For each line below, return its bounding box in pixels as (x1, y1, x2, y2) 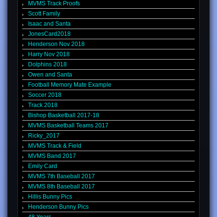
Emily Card (28, 163, 57, 170)
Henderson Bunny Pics (28, 204, 89, 210)
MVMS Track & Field (28, 143, 81, 149)
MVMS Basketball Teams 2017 (28, 123, 108, 129)
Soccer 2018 (28, 92, 62, 98)
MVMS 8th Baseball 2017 (28, 184, 95, 190)
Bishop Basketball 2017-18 (28, 112, 99, 119)
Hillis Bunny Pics (28, 194, 72, 200)
